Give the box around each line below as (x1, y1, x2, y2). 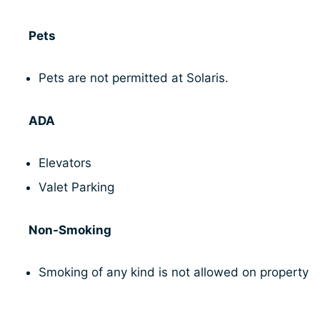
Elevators (39, 156, 91, 171)
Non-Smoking (29, 222, 111, 237)
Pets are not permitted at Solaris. (39, 71, 229, 86)
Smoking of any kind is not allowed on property (39, 265, 309, 280)
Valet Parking (39, 180, 114, 195)
